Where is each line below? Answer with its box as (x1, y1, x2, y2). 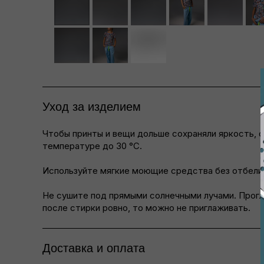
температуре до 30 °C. (42, 140, 142, 151)
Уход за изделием (42, 100, 141, 113)
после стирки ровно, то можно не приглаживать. (42, 202, 250, 213)
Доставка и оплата (42, 242, 145, 255)
